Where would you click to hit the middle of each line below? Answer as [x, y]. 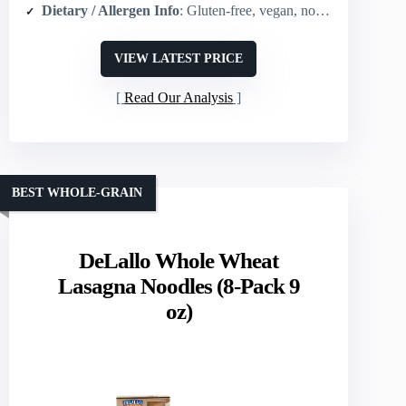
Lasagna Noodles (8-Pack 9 [179, 286]
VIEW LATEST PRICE [179, 59]
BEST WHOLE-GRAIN [77, 192]
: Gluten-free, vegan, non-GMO [247, 11]
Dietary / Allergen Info [111, 11]
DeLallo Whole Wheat [179, 261]
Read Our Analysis [179, 98]
